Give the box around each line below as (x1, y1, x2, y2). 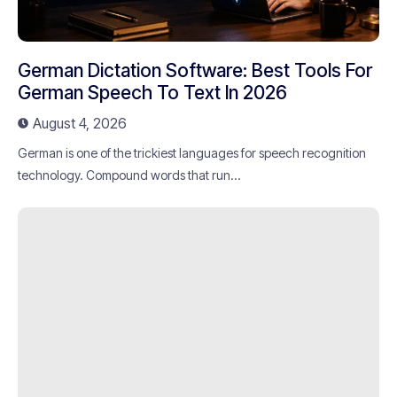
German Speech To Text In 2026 (18, 81, 287, 104)
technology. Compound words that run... (18, 167, 241, 183)
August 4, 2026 (33, 113, 127, 132)
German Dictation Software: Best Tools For (18, 58, 372, 82)
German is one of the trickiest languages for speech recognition (18, 144, 366, 160)
